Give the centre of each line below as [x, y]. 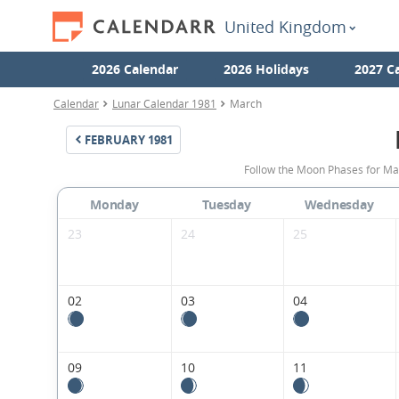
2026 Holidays [266, 69]
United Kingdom [285, 27]
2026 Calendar [134, 69]
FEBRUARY [115, 140]
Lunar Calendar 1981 [164, 103]
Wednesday [339, 205]
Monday [114, 205]
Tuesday [227, 205]
